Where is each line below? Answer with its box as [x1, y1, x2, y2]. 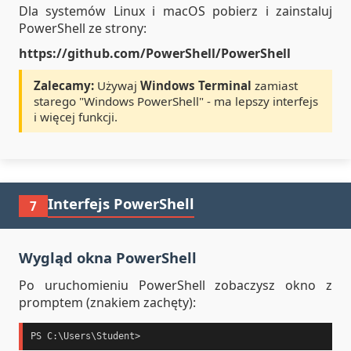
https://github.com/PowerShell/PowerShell [19, 45, 291, 62]
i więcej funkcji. [34, 109, 118, 125]
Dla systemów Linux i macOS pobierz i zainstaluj [19, 2, 332, 20]
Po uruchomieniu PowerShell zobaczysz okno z [19, 277, 332, 294]
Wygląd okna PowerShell [19, 248, 197, 267]
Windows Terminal [140, 78, 251, 93]
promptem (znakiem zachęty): [19, 294, 196, 311]
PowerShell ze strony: [19, 20, 147, 37]
